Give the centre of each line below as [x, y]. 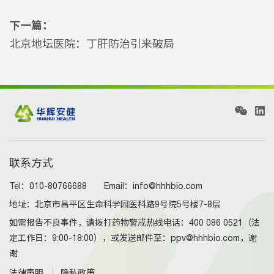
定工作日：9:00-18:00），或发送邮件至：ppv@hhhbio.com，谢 [133, 239]
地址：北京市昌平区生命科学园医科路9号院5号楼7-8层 [115, 205]
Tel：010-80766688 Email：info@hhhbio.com [106, 187]
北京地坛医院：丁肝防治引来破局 [92, 45]
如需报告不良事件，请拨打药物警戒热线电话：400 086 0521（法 [135, 223]
